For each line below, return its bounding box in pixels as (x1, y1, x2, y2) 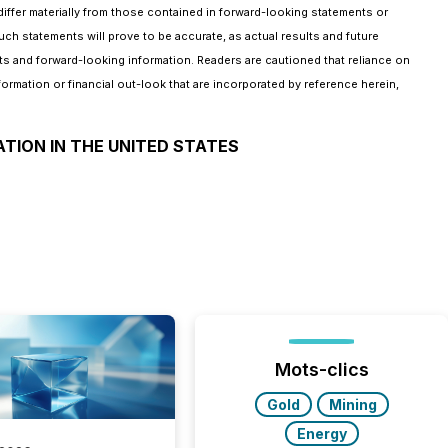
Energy (296, 425, 347, 442)
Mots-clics (274, 359, 369, 380)
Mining (328, 396, 377, 413)
